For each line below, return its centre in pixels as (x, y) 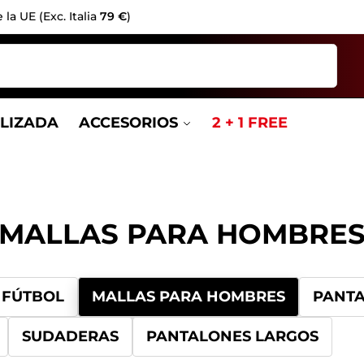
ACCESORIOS (128, 123)
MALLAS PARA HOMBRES (189, 297)
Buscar (316, 50)
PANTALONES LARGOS (233, 336)
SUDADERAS (71, 336)
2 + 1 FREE (250, 123)
